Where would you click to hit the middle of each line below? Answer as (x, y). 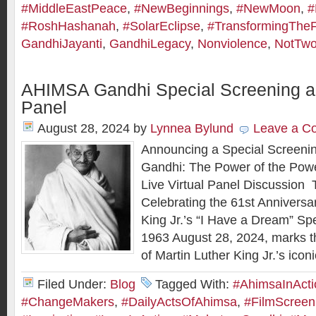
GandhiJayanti (62, 44)
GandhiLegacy (150, 44)
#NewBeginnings (182, 8)
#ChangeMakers (68, 302)
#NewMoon (268, 8)
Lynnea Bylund (192, 128)
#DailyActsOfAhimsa (179, 302)
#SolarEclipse (162, 26)
